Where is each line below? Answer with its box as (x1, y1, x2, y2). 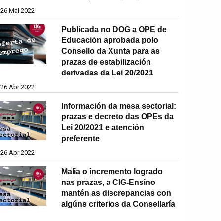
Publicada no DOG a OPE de (61, 25, 167, 34)
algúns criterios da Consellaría (61, 199, 176, 208)
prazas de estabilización (61, 57, 151, 66)
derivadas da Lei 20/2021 (61, 68, 154, 77)
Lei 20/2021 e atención (61, 123, 145, 132)
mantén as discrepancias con (61, 188, 172, 197)
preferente (61, 134, 100, 143)
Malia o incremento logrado (61, 167, 163, 176)
